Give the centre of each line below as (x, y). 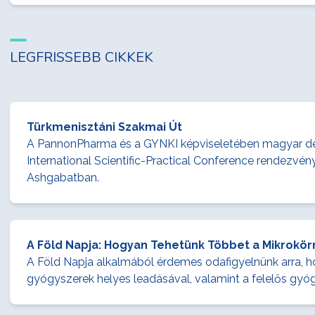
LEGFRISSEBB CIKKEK (82, 57)
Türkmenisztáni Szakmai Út (104, 127)
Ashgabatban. (63, 178)
